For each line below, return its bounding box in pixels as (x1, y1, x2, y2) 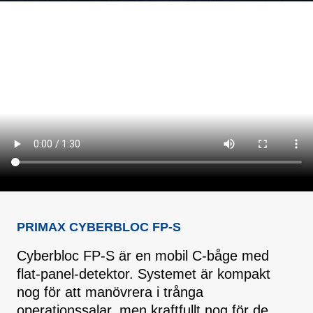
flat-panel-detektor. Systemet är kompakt (17, 266, 270, 282)
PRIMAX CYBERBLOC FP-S (17, 220, 181, 235)
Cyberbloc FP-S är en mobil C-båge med (17, 248, 269, 264)
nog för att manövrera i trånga (17, 284, 203, 300)
